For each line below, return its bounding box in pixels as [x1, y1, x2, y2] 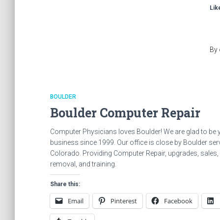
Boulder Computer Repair [50, 105, 200, 121]
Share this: [50, 181, 80, 188]
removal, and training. [50, 160, 116, 168]
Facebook [164, 196, 192, 205]
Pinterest [110, 196, 137, 205]
